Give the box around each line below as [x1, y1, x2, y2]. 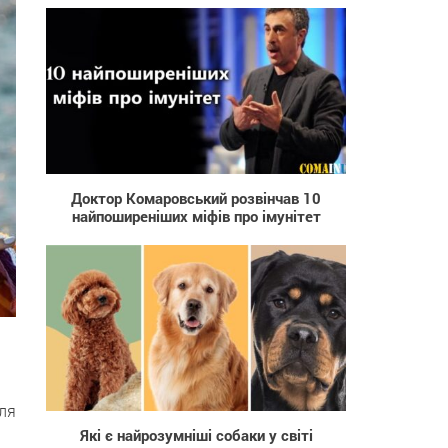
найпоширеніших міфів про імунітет [71, 205, 321, 226]
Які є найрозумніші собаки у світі [79, 424, 313, 445]
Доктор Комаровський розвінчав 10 [71, 187, 321, 208]
